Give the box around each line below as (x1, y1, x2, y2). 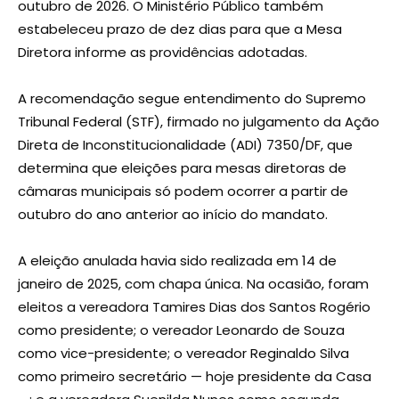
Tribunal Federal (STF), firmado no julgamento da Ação (18, 112, 379, 131)
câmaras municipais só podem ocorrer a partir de (18, 182, 348, 200)
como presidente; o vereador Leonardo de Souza (18, 321, 345, 339)
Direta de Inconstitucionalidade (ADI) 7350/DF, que (18, 135, 353, 154)
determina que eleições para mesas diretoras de (18, 159, 346, 177)
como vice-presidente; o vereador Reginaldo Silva (18, 344, 349, 362)
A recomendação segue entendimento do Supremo (18, 89, 366, 108)
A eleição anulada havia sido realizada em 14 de (18, 251, 337, 270)
